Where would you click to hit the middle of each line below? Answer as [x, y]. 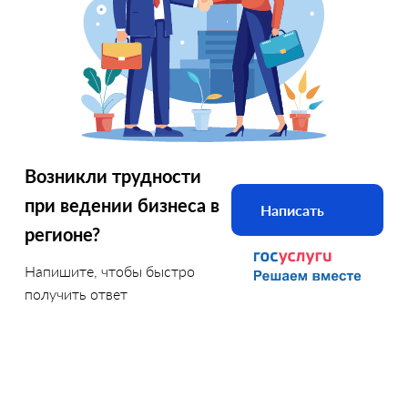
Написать [293, 210]
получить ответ [76, 293]
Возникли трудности [113, 175]
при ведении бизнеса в [122, 204]
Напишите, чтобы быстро [110, 270]
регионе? [62, 234]
